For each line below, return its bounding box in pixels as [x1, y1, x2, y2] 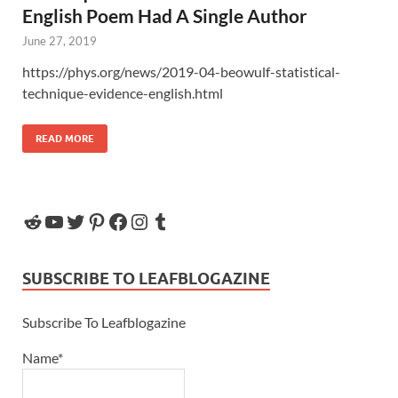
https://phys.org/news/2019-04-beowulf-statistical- [22, 62, 340, 80]
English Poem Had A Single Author [22, 4, 307, 27]
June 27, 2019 [22, 33, 97, 48]
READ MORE [36, 131, 94, 145]
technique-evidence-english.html [22, 84, 228, 101]
